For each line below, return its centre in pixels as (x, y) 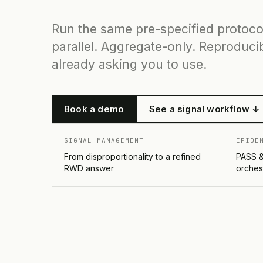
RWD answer (89, 168)
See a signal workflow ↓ (204, 109)
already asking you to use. (129, 64)
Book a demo (94, 109)
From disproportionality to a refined (132, 156)
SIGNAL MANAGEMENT (104, 140)
